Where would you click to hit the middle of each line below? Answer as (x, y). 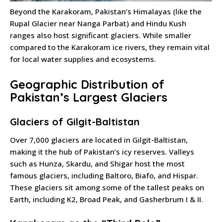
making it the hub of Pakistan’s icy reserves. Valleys (102, 151)
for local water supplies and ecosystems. (83, 59)
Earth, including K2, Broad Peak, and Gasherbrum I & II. (107, 199)
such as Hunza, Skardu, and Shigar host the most (97, 163)
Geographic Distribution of (87, 84)
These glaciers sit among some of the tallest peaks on (107, 187)
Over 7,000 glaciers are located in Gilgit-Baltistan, (99, 139)
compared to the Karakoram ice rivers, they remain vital (110, 47)
